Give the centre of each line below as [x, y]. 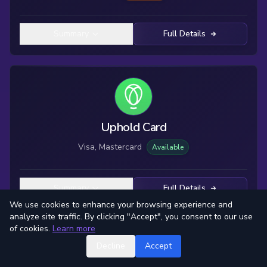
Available [168, 147]
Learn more [74, 229]
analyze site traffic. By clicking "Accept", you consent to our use [131, 217]
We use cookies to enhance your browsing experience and [121, 205]
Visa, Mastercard [110, 147]
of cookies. [30, 229]
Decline [111, 246]
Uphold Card [133, 127]
